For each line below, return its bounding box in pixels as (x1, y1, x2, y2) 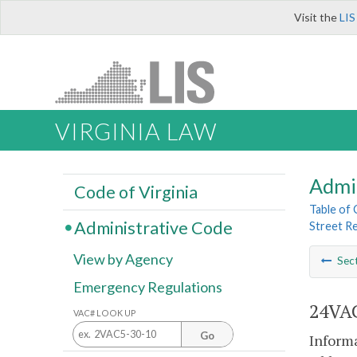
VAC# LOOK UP (73, 307, 136, 318)
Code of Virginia (73, 181, 198, 202)
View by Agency (73, 250, 173, 269)
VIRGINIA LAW (55, 118, 217, 146)
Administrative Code (73, 217, 233, 238)
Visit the (294, 10, 339, 24)
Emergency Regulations (73, 278, 222, 296)
